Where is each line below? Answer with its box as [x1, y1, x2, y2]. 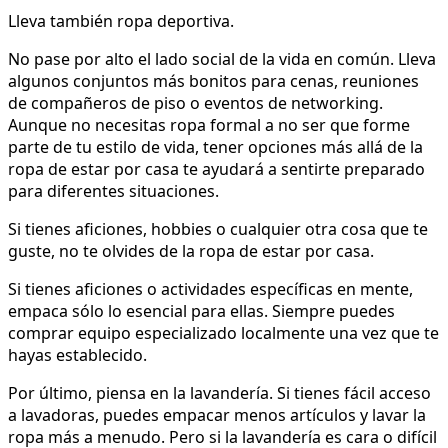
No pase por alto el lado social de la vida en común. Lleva [8, 48, 436, 71]
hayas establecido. [8, 344, 147, 367]
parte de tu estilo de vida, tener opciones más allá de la [8, 136, 423, 159]
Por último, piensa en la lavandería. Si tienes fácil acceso [8, 382, 431, 405]
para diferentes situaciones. [8, 180, 219, 203]
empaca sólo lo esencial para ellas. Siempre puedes [8, 300, 395, 323]
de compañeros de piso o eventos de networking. [8, 92, 383, 115]
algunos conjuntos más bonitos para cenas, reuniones [8, 70, 419, 93]
